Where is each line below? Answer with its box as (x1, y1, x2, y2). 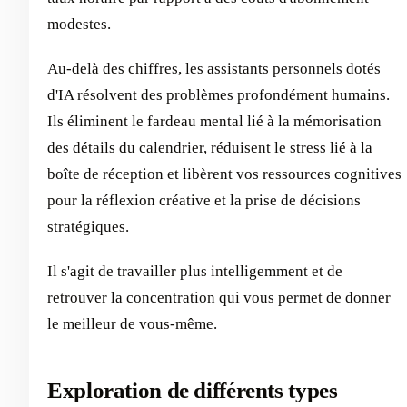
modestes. (47, 15, 111, 33)
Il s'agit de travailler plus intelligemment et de (47, 262, 342, 280)
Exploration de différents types (47, 377, 338, 402)
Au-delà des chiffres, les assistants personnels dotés (47, 59, 381, 77)
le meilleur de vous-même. (47, 314, 217, 333)
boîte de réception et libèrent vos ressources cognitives (47, 164, 402, 183)
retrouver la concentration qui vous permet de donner (47, 288, 391, 306)
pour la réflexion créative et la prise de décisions (47, 191, 361, 209)
